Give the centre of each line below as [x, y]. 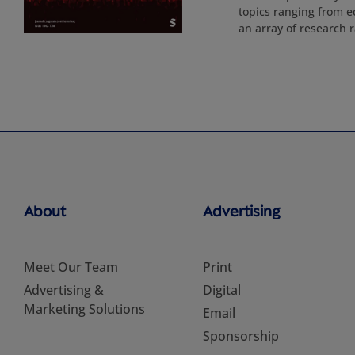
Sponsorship [240, 336]
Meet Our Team [71, 267]
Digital [221, 290]
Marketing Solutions [84, 309]
